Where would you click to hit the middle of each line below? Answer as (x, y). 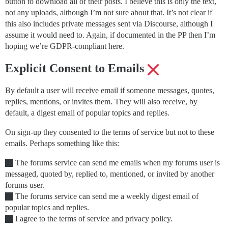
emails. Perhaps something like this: (62, 144)
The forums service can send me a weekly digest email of (106, 196)
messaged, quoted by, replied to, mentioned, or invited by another (110, 174)
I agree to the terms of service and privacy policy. (93, 219)
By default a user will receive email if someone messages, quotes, (110, 91)
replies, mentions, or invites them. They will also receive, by (101, 102)
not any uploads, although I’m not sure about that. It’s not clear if (109, 13)
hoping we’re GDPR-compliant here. (65, 46)
